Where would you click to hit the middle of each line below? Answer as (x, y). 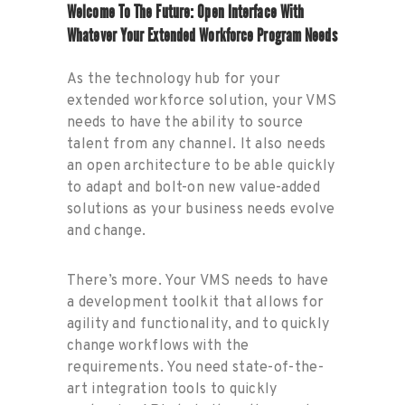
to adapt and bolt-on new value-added (193, 188)
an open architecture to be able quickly (201, 167)
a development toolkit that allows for (196, 303)
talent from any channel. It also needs (197, 145)
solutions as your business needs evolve (201, 210)
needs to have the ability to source (185, 123)
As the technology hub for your (174, 80)
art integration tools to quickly (172, 390)
